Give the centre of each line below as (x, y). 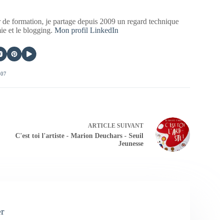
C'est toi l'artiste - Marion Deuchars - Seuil (79, 136)
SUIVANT (129, 126)
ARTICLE (101, 126)
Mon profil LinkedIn (87, 30)
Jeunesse (131, 144)
